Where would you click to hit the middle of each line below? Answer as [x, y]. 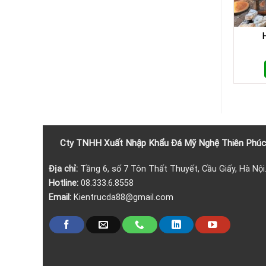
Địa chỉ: [64, 169]
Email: [61, 198]
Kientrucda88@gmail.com [123, 198]
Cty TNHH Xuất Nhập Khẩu [115, 143]
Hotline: [63, 183]
